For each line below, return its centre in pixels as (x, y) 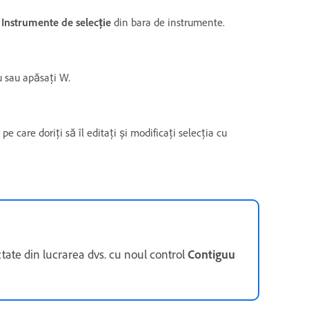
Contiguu (211, 254)
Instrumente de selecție (56, 22)
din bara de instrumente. (168, 22)
